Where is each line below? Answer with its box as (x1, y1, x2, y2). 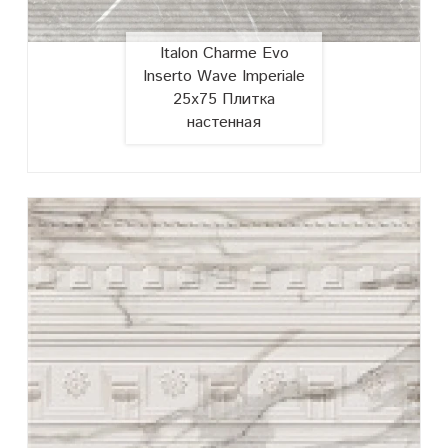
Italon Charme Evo (159, 41, 289, 65)
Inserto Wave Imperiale (143, 64, 305, 88)
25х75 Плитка (173, 87, 275, 111)
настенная (187, 110, 261, 134)
